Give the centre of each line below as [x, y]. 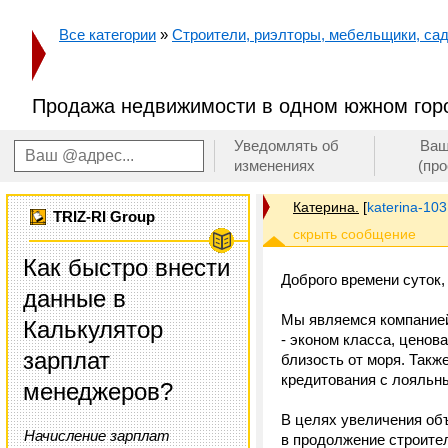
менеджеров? [98, 391]
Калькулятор [93, 329]
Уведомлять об [286, 145]
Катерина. [326, 207]
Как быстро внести [126, 267]
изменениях [274, 165]
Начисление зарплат [97, 435]
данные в [74, 298]
